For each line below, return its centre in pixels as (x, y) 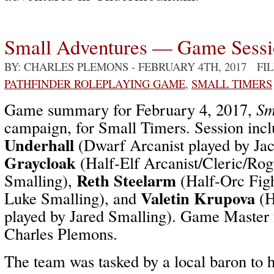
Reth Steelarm (126, 180)
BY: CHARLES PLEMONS (66, 66)
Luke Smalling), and (72, 198)
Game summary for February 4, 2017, (130, 109)
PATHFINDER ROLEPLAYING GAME (95, 83)
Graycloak (40, 162)
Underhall (39, 145)
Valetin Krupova (198, 198)
